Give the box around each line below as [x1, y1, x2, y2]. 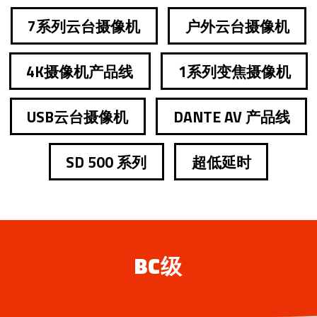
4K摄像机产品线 [26, 59, 134, 83]
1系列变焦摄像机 [178, 59, 291, 83]
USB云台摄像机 [27, 105, 129, 128]
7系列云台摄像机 [28, 14, 141, 38]
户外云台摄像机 [185, 14, 289, 38]
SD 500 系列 [66, 150, 147, 173]
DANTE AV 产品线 [173, 105, 290, 128]
